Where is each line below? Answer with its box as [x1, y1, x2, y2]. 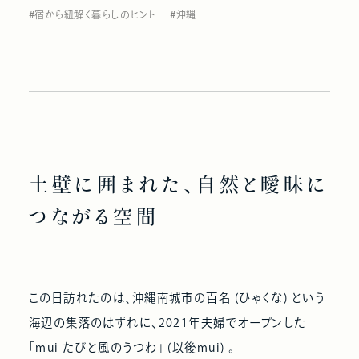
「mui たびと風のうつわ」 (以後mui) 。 [28, 341, 236, 353]
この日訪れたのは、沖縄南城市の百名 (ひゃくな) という [28, 291, 325, 304]
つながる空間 [28, 207, 159, 227]
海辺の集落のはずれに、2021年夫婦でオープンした [28, 316, 307, 329]
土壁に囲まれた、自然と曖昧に [28, 175, 329, 195]
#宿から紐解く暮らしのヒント [28, 9, 156, 22]
